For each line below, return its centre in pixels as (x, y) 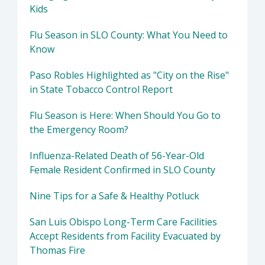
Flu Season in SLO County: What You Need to (129, 35)
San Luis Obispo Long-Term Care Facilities (123, 222)
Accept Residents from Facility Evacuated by (125, 236)
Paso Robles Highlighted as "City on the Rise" (129, 75)
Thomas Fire (57, 251)
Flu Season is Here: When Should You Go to (125, 116)
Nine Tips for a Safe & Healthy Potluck (114, 196)
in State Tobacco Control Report (101, 90)
